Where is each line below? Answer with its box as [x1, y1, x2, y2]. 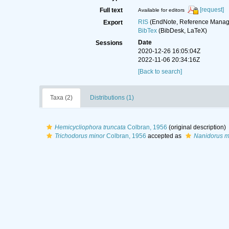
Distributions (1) [90, 94, 134, 101]
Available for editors [138, 7, 185, 13]
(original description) [167, 124, 226, 131]
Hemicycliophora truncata [55, 124, 126, 131]
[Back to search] [138, 68, 182, 75]
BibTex [138, 27, 157, 34]
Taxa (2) [50, 94, 73, 101]
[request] [199, 6, 224, 14]
